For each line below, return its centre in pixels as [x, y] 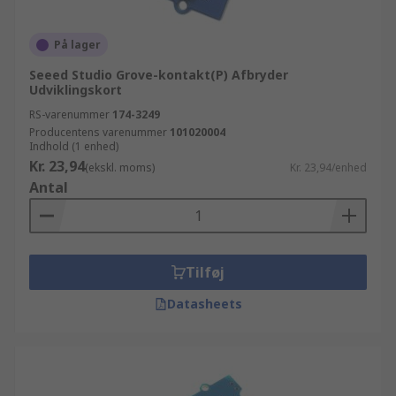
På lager [77, 45]
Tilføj [205, 272]
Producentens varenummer [98, 132]
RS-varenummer [69, 114]
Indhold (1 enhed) [74, 146]
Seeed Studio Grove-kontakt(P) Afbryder [159, 75]
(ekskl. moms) [120, 168]
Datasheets [204, 304]
